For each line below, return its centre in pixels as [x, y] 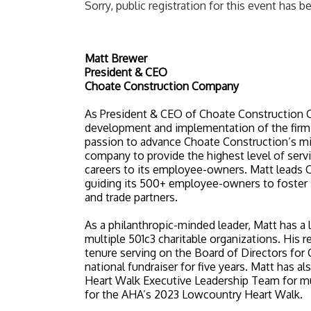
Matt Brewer [116, 58]
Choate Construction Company [162, 86]
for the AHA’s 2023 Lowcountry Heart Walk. [194, 294]
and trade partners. [131, 197]
